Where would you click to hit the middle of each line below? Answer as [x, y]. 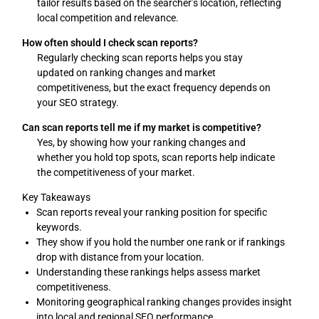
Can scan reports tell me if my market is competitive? [142, 128]
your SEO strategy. [78, 103]
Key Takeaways [57, 198]
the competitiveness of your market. [116, 173]
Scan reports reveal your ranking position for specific [152, 213]
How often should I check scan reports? [110, 43]
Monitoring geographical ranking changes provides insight [164, 302]
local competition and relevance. [108, 18]
